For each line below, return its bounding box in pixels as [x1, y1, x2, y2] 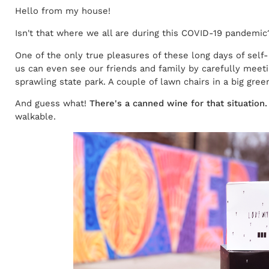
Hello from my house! [15, 5, 110, 17]
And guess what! [15, 98, 89, 109]
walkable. [15, 111, 56, 122]
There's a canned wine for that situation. [89, 98, 267, 109]
